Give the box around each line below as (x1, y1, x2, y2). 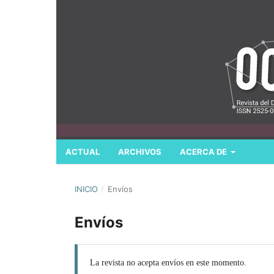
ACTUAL (65, 146, 100, 157)
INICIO (75, 183, 98, 194)
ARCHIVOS (118, 146, 161, 157)
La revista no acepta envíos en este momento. (90, 257, 246, 267)
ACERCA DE (180, 146, 229, 157)
